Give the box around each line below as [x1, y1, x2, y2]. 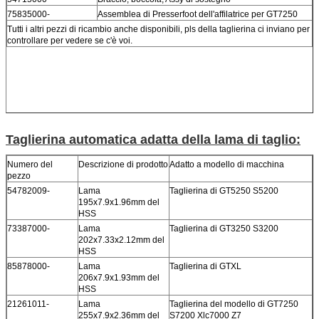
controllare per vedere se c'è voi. [7, 36, 132, 46]
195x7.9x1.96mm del [78, 197, 159, 208]
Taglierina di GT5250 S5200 [169, 186, 278, 197]
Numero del [7, 159, 53, 170]
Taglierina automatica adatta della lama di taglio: [6, 132, 300, 147]
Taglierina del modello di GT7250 [169, 299, 298, 310]
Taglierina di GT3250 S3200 [169, 224, 278, 234]
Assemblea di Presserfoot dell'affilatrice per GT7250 [98, 9, 298, 20]
